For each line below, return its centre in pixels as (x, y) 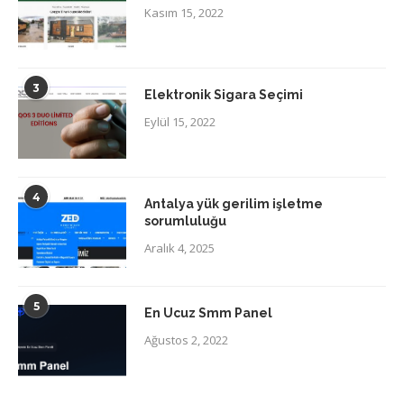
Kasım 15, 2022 (184, 12)
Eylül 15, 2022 (180, 121)
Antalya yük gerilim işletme (234, 203)
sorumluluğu (185, 220)
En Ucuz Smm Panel (208, 312)
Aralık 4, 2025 (179, 248)
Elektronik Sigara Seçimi (225, 94)
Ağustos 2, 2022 (186, 340)
